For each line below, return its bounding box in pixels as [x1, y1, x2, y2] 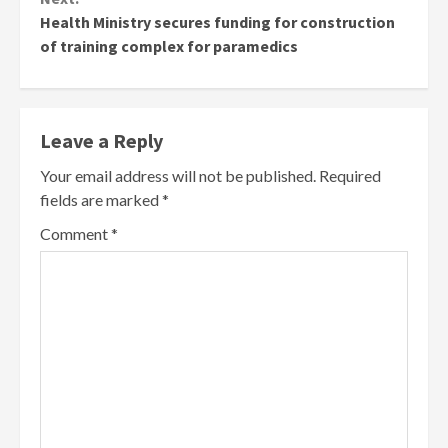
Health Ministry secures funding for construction [40, 12, 395, 33]
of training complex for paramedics [40, 36, 298, 57]
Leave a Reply [40, 128, 163, 154]
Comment [40, 224, 111, 244]
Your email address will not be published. [40, 166, 316, 186]
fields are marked [40, 190, 162, 210]
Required [319, 166, 381, 186]
